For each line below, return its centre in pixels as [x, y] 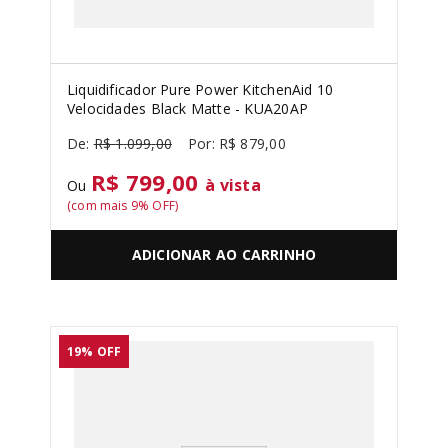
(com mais [99, 205]
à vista [233, 185]
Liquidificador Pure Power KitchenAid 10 [200, 89]
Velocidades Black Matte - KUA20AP [187, 108]
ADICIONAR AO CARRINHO [224, 255]
